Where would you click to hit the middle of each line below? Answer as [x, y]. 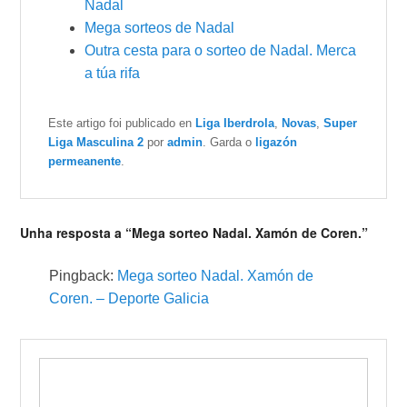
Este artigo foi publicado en [122, 123]
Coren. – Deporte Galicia [129, 298]
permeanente [85, 161]
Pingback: [84, 275]
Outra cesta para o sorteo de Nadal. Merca [221, 50]
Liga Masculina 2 [96, 142]
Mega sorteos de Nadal [160, 27]
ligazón [277, 142]
